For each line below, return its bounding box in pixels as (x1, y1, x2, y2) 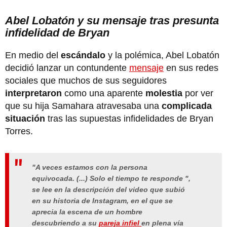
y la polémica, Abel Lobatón (108, 50, 219, 61)
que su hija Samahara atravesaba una (5, 101, 159, 111)
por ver (182, 88, 213, 99)
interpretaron (5, 88, 62, 99)
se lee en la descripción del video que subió (32, 185, 185, 194)
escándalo (58, 50, 108, 61)
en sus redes (164, 63, 218, 73)
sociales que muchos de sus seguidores (5, 75, 167, 86)
